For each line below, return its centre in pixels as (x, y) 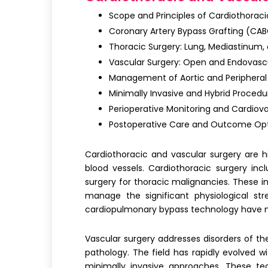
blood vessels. (117, 168)
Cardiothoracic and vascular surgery (163, 154)
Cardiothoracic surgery (198, 168)
